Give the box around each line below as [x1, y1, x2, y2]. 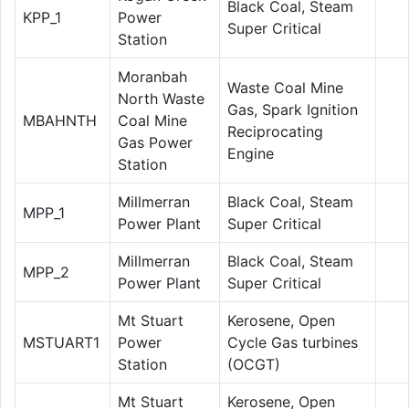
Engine [227, 143, 274, 163]
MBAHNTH [23, 110, 97, 130]
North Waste [118, 89, 204, 108]
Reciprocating [227, 121, 323, 141]
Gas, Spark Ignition [227, 100, 358, 119]
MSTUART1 [23, 332, 100, 351]
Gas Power [118, 132, 193, 152]
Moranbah [118, 67, 187, 86]
